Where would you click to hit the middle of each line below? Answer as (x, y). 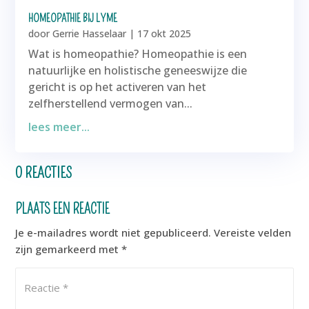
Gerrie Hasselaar (90, 34)
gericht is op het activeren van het (118, 87)
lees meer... (59, 127)
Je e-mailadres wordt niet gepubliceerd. (113, 232)
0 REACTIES (44, 172)
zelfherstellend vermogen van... (111, 104)
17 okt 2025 (165, 34)
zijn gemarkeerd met (69, 249)
